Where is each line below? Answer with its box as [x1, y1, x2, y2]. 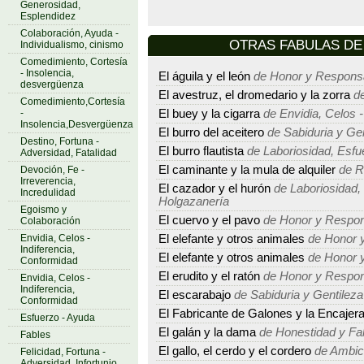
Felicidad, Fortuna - [20, 346, 106, 357]
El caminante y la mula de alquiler [158, 163, 336, 176]
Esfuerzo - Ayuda [20, 312, 95, 323]
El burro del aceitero [158, 126, 264, 139]
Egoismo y [20, 204, 67, 215]
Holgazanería [158, 195, 229, 208]
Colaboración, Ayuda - [20, 28, 119, 39]
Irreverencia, [20, 175, 76, 187]
